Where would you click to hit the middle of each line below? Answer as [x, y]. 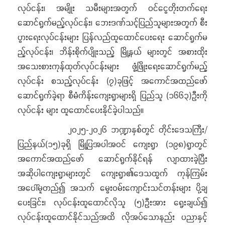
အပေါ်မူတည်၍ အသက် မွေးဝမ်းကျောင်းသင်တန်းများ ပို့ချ [113, 188]
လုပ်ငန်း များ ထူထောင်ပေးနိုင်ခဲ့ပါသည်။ [81, 110]
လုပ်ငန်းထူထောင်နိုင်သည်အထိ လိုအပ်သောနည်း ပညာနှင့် [113, 217]
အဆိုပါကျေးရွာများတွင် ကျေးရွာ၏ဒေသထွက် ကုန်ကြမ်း [113, 173]
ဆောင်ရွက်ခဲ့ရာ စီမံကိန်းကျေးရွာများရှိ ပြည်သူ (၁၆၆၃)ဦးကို [113, 95]
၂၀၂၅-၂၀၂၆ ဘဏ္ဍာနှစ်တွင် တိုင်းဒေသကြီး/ [113, 129]
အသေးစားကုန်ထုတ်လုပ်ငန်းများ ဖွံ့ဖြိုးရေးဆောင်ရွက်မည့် [113, 66]
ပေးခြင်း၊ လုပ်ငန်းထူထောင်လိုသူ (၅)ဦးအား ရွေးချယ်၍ [113, 202]
